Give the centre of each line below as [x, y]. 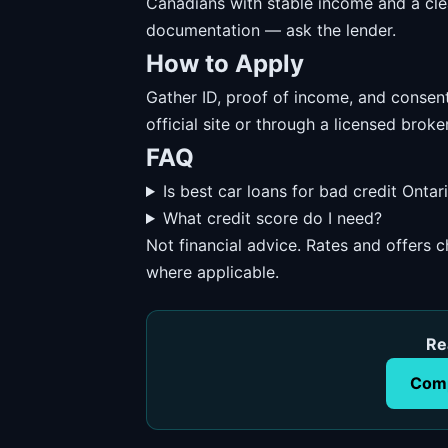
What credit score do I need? [272, 218]
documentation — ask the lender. [271, 30]
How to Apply [225, 63]
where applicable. [212, 272]
